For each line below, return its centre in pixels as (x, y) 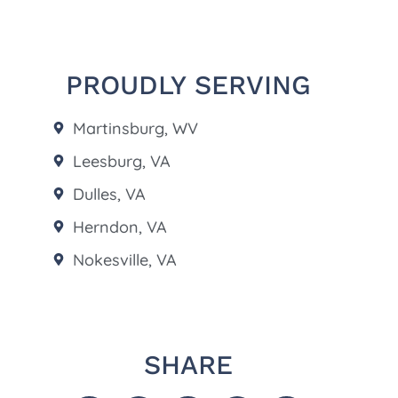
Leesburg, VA (121, 161)
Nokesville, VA (124, 259)
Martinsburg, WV (135, 128)
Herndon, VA (119, 227)
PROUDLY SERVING (188, 84)
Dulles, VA (109, 194)
